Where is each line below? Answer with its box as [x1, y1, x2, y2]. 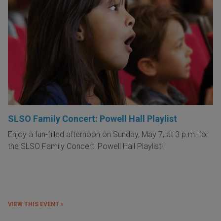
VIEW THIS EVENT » [8, 200, 64, 208]
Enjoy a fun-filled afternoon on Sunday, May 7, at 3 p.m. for [8, 129, 209, 139]
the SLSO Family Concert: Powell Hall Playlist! [8, 141, 167, 151]
